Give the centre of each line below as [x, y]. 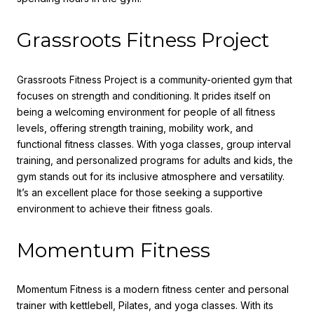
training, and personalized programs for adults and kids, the [155, 160]
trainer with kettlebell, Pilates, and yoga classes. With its [145, 306]
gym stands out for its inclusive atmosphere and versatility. [151, 176]
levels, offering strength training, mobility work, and [135, 128]
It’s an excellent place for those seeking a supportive [140, 192]
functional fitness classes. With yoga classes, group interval [154, 144]
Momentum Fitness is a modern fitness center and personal [153, 289]
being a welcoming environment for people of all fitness [146, 111]
